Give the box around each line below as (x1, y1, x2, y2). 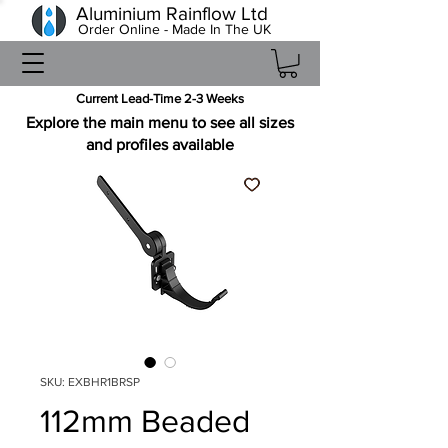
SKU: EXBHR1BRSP (40, 374, 140, 389)
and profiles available (86, 135, 234, 153)
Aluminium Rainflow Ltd (76, 3, 268, 24)
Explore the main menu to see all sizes (26, 113, 294, 131)
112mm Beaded (40, 402, 250, 438)
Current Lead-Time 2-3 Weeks (75, 90, 244, 106)
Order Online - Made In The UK (77, 21, 271, 37)
